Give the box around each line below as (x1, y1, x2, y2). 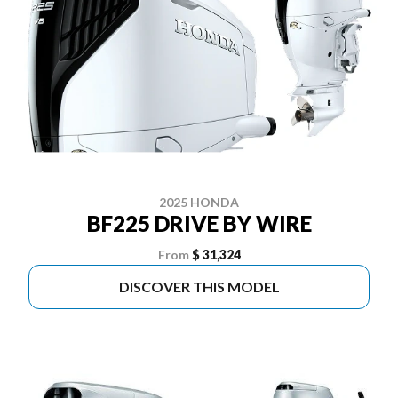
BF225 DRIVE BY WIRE (86, 211, 312, 236)
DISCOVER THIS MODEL (118, 278, 280, 295)
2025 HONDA (159, 195, 239, 210)
